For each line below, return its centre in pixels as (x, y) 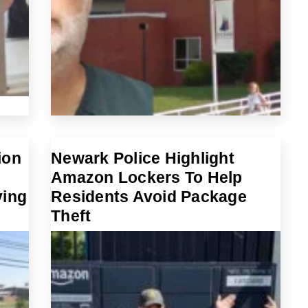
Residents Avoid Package (149, 196)
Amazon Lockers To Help (147, 177)
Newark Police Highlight (143, 158)
